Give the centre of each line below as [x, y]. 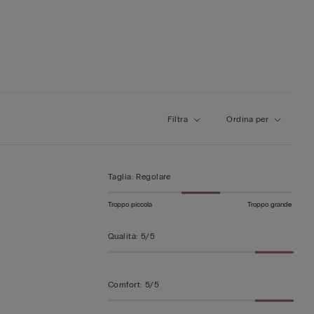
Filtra [178, 119]
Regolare [153, 177]
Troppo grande [270, 205]
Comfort [124, 285]
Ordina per [247, 119]
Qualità [122, 237]
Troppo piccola [130, 205]
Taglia [120, 177]
